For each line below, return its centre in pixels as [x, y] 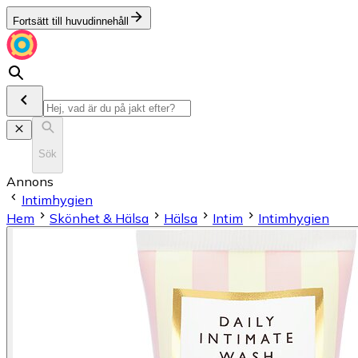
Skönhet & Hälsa [99, 218]
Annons [30, 181]
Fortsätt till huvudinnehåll [71, 21]
